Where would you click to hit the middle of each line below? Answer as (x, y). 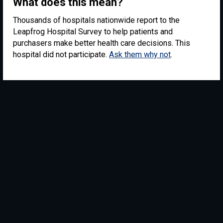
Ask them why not (140, 55)
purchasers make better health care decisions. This (102, 43)
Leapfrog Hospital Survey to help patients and (93, 32)
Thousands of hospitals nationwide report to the (96, 20)
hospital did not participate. (61, 55)
